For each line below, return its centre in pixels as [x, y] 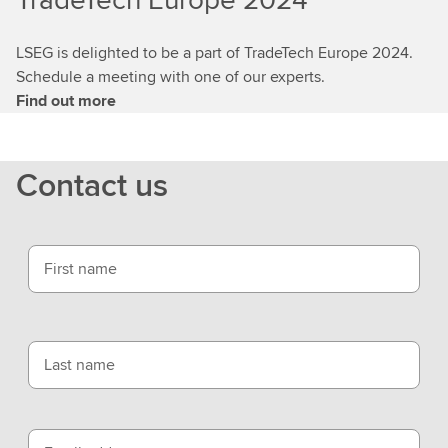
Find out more [66, 100]
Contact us [92, 184]
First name [80, 268]
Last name [79, 364]
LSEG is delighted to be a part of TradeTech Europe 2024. [214, 52]
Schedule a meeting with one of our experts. [170, 76]
